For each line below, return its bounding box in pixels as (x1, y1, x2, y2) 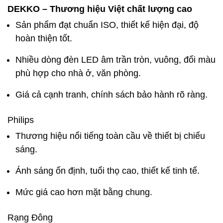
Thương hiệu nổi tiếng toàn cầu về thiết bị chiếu (15, 130, 205, 141)
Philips (7, 114, 34, 125)
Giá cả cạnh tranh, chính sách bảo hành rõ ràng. (15, 89, 208, 100)
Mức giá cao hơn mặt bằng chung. (15, 187, 152, 197)
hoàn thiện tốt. (15, 33, 72, 43)
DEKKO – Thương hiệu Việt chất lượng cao (7, 3, 192, 14)
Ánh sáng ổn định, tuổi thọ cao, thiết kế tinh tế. (15, 165, 200, 176)
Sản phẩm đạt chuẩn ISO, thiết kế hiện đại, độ (15, 19, 199, 30)
